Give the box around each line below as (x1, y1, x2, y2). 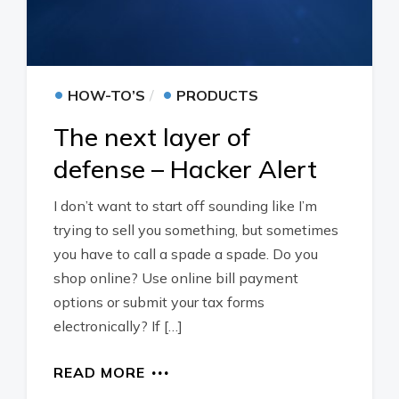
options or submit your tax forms (53, 293, 265, 311)
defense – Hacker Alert (53, 153, 317, 184)
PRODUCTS (176, 86, 258, 104)
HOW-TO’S (68, 86, 145, 104)
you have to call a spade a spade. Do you (53, 245, 318, 263)
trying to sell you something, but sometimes (53, 221, 338, 239)
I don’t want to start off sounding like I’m (53, 197, 317, 215)
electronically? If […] (53, 317, 183, 335)
